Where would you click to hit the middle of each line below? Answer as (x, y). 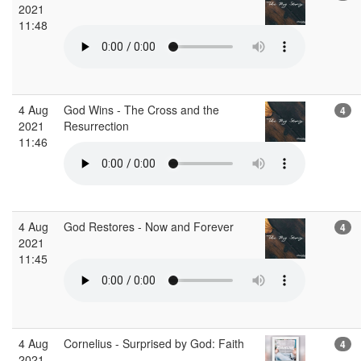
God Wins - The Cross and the (141, 109)
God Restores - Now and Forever (150, 226)
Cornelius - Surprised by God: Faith (156, 343)
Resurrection (98, 125)
